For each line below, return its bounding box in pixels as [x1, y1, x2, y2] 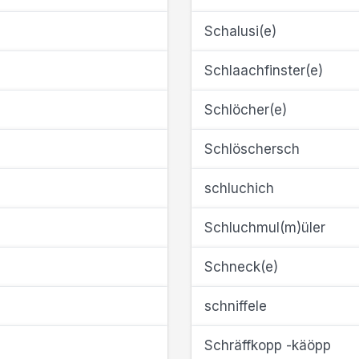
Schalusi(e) [204, 23, 276, 39]
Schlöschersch [204, 141, 300, 157]
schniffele [204, 298, 267, 314]
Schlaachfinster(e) [204, 63, 323, 79]
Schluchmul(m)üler [204, 220, 325, 236]
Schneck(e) [204, 259, 278, 275]
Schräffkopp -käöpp [204, 337, 331, 353]
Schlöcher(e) [204, 102, 287, 118]
